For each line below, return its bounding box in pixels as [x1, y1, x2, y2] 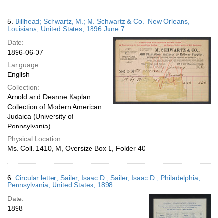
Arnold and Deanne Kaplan [7, 93, 91, 101]
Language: [7, 61, 40, 69]
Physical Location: [7, 135, 63, 143]
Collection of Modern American [7, 103, 102, 110]
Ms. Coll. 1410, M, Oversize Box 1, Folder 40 [7, 145, 145, 152]
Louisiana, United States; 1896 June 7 [7, 25, 125, 33]
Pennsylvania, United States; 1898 [7, 181, 113, 189]
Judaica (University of [7, 112, 73, 120]
